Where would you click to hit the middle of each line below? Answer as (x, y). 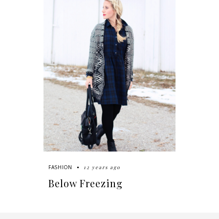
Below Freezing (85, 183)
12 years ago (102, 167)
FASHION (60, 167)
